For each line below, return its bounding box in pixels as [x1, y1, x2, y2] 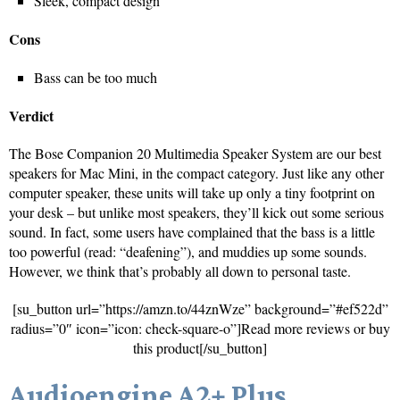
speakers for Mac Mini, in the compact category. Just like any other [9, 162, 384, 182]
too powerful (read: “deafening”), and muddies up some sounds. [9, 241, 367, 261]
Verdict [9, 104, 54, 126]
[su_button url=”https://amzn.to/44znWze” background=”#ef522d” [12, 298, 388, 318]
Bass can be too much [34, 67, 157, 87]
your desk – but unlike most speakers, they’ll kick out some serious [9, 202, 384, 221]
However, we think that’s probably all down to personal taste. [9, 261, 351, 280]
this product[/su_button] [133, 337, 267, 357]
